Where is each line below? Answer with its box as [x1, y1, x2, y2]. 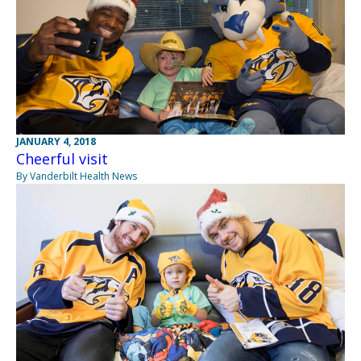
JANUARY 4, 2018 [16, 134, 96, 148]
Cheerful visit [16, 148, 108, 168]
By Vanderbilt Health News [16, 168, 137, 183]
